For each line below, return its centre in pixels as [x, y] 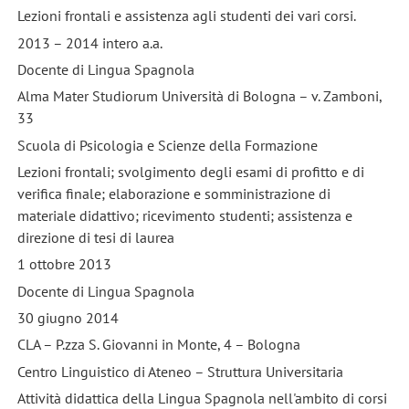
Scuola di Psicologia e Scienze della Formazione [167, 145]
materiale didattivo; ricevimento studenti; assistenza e [184, 216]
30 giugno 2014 [68, 318]
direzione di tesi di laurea [95, 238]
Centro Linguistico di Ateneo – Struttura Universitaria [180, 371]
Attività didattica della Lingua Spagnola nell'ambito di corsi [202, 398]
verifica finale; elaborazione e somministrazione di [173, 194]
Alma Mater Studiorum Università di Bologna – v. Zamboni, [199, 96]
